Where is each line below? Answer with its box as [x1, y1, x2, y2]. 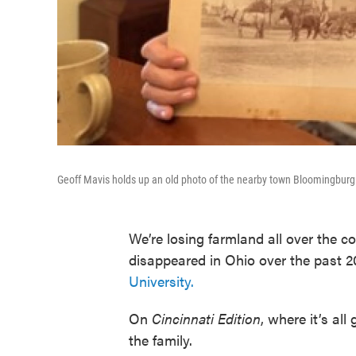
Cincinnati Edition [152, 308, 261, 328]
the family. [129, 330, 192, 350]
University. [129, 271, 194, 291]
